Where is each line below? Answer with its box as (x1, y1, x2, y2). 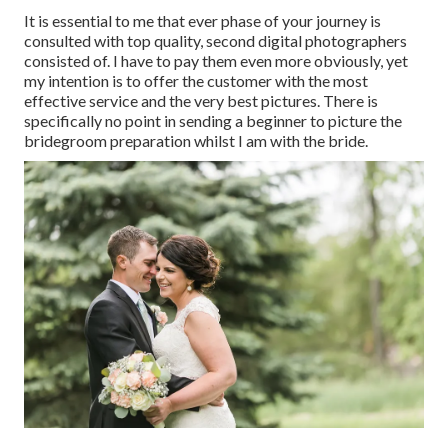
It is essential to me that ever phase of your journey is (24, 10, 381, 30)
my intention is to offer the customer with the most (24, 70, 368, 90)
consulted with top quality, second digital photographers (24, 30, 407, 50)
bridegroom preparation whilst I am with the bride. (24, 130, 368, 150)
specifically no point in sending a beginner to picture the (24, 110, 402, 130)
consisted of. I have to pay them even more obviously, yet (24, 50, 408, 70)
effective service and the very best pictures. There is (24, 90, 378, 110)
